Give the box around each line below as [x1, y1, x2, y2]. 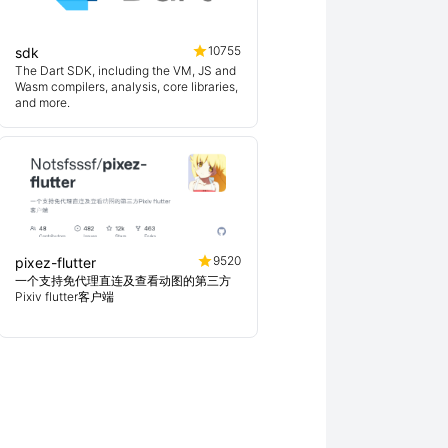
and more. [15, 95, 70, 110]
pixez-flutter [15, 254, 96, 271]
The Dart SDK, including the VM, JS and [15, 63, 236, 78]
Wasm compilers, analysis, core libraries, [15, 79, 238, 94]
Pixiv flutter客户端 [15, 289, 114, 304]
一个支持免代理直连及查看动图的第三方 [15, 273, 231, 288]
